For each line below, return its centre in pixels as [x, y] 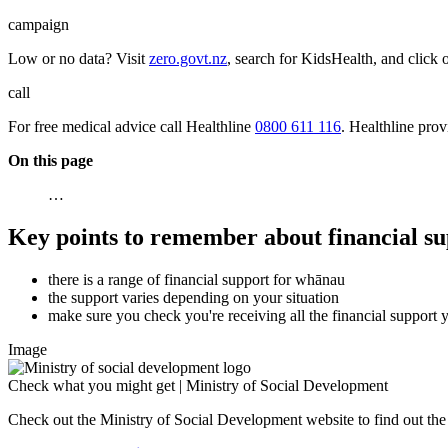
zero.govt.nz [188, 58]
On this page [50, 160]
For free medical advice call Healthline [131, 126]
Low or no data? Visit [78, 58]
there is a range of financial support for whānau [196, 279]
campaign [38, 24]
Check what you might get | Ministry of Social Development [198, 385]
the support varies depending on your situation [193, 297]
